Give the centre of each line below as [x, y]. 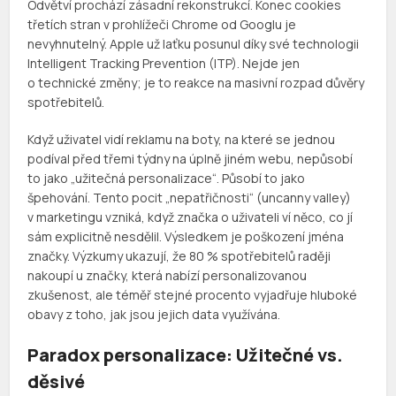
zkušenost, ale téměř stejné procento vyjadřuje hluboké [193, 295]
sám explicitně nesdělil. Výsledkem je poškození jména [186, 237]
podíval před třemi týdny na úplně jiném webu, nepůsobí [190, 159]
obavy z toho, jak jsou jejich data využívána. [154, 315]
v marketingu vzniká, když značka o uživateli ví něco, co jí [190, 217]
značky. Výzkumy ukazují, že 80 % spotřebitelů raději [179, 256]
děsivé [57, 382]
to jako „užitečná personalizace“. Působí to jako [167, 179]
